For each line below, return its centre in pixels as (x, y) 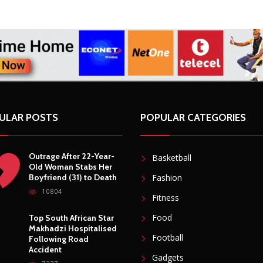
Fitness (166, 220)
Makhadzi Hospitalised (73, 250)
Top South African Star (71, 240)
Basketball (172, 180)
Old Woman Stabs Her (70, 189)
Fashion (167, 200)
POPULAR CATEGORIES (193, 139)
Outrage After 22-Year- (72, 178)
